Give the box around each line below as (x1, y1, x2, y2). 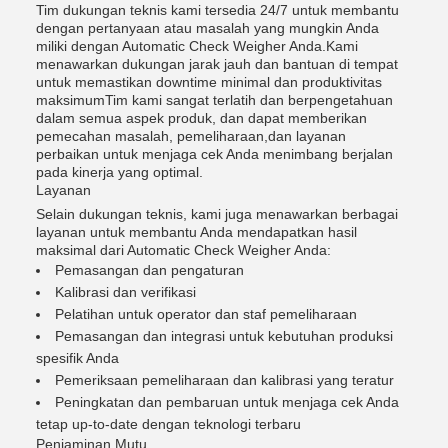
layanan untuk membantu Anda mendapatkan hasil (36, 224, 357, 240)
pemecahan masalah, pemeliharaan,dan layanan (36, 128, 346, 144)
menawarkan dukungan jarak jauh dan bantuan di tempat (36, 56, 398, 72)
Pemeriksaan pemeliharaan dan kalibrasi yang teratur (55, 372, 394, 388)
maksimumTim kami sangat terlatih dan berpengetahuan (36, 92, 393, 108)
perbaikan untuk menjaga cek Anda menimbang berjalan (36, 146, 393, 162)
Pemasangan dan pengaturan (55, 262, 244, 278)
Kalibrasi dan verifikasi (55, 284, 196, 300)
